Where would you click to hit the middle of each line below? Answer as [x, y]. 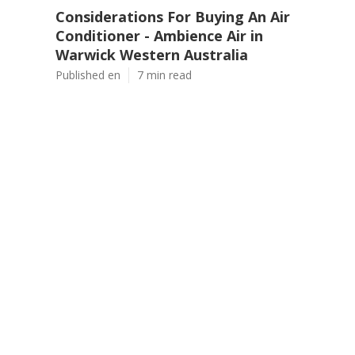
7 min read [164, 75]
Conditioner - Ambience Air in [159, 36]
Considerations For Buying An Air [173, 17]
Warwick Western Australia [152, 55]
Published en [88, 75]
